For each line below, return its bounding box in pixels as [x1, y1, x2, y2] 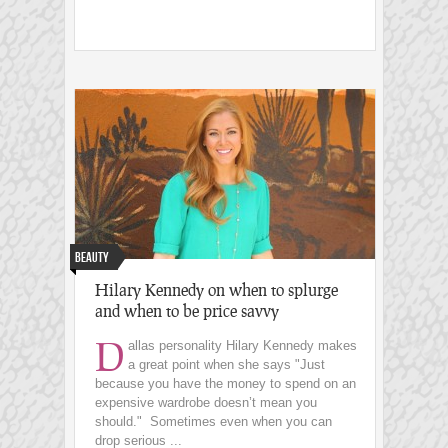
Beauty [75, 249, 109, 267]
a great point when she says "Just [128, 357, 325, 373]
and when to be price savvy [95, 301, 279, 321]
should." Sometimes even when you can [95, 414, 332, 430]
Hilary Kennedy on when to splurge [95, 280, 338, 300]
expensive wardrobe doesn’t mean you [95, 395, 317, 411]
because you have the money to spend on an [95, 376, 356, 392]
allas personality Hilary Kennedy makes [128, 338, 357, 354]
